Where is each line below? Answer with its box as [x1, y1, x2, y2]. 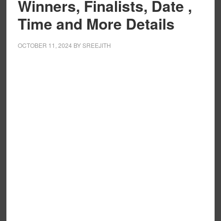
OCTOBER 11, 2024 [17, 41, 72, 49]
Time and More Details [17, 13, 175, 34]
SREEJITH [82, 41, 111, 49]
